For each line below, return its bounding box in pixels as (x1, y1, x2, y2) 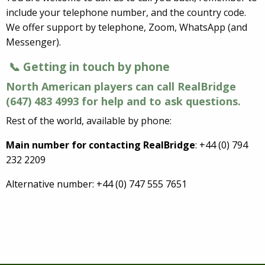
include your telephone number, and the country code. (6, 6, 246, 20)
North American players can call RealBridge (6, 79, 236, 94)
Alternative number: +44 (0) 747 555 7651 (6, 177, 187, 191)
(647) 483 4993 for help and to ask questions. (6, 94, 241, 109)
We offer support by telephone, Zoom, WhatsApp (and (6, 21, 247, 34)
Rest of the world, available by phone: (6, 114, 172, 128)
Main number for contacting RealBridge (6, 138, 195, 152)
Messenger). (6, 35, 61, 49)
